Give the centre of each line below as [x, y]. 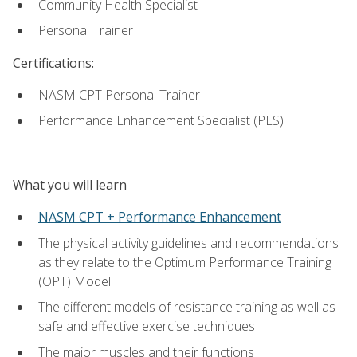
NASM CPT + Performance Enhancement [160, 217]
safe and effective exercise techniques [147, 326]
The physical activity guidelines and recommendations [188, 243]
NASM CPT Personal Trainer [119, 94]
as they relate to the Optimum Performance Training [185, 262]
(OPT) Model [75, 281]
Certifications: [53, 63]
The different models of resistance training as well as [187, 307]
